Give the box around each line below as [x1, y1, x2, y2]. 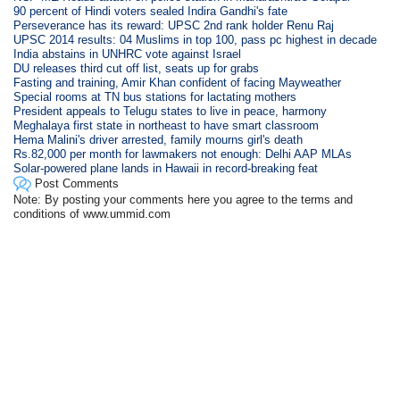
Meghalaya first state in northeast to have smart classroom [13, 119, 320, 132]
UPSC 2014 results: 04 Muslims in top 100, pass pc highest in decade [13, 33, 378, 46]
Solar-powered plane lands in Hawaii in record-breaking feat [13, 162, 319, 175]
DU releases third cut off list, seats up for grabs [13, 62, 260, 75]
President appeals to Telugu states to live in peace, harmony [13, 104, 328, 118]
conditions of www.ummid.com [13, 207, 171, 221]
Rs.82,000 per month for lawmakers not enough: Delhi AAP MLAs [13, 147, 353, 161]
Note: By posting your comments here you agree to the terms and [13, 193, 354, 206]
